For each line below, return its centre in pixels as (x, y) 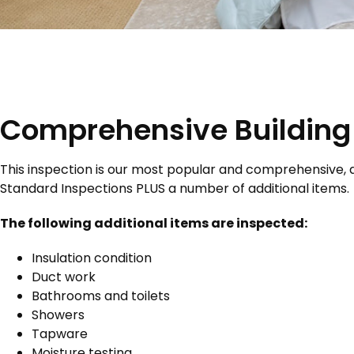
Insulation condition (92, 258)
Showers (58, 315)
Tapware (60, 334)
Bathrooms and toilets (101, 296)
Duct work (64, 277)
